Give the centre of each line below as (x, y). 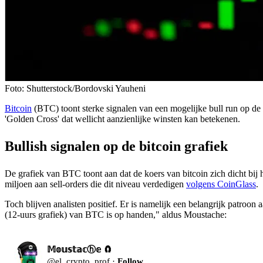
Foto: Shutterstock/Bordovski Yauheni (75, 88)
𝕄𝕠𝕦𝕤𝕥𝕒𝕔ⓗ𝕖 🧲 (80, 249)
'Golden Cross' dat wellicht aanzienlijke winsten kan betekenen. (122, 119)
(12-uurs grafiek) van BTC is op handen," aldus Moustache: (116, 214)
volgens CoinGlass (221, 184)
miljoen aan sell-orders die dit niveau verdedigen (95, 184)
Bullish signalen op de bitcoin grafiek (116, 146)
